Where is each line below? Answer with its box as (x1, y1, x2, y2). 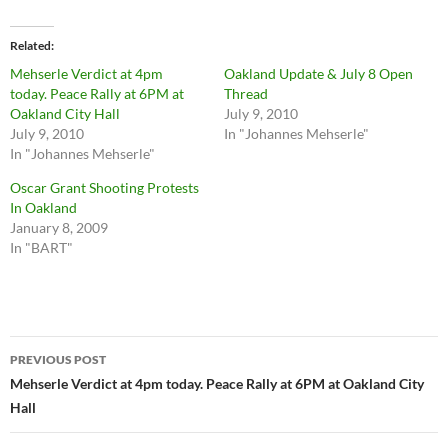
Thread (224, 85, 268, 103)
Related (10, 38, 51, 54)
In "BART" (10, 239, 73, 257)
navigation (9, 371, 133, 404)
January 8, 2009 (10, 219, 108, 237)
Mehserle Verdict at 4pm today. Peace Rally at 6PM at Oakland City (10, 375, 424, 393)
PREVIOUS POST (10, 352, 106, 368)
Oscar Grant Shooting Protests (10, 179, 199, 197)
